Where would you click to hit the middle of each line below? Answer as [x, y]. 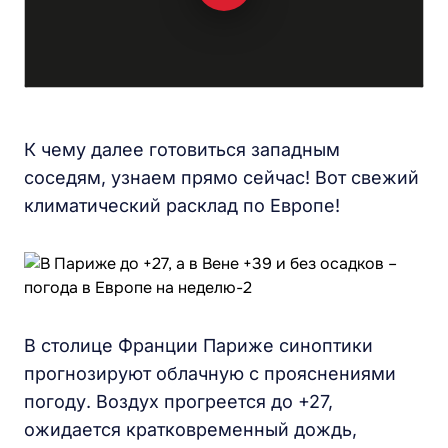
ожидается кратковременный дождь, [190, 429]
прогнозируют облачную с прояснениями [210, 373]
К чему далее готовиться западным [182, 149]
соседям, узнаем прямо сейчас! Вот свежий [221, 177]
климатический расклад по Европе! [182, 205]
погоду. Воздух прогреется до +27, [178, 401]
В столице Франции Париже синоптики [198, 345]
